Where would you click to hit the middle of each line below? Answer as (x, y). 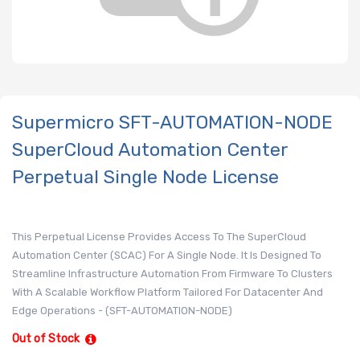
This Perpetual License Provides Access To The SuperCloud (159, 237)
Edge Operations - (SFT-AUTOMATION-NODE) (122, 311)
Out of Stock (46, 339)
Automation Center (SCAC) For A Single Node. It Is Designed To (167, 256)
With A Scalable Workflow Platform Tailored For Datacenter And (168, 292)
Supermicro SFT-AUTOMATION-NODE (172, 122)
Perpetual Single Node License (145, 176)
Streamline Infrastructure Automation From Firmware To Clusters (172, 274)
